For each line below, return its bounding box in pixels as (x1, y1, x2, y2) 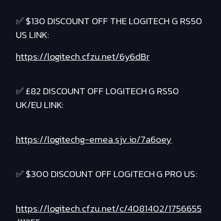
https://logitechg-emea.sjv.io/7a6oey (16, 132, 172, 147)
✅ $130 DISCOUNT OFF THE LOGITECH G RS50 (16, 14, 202, 29)
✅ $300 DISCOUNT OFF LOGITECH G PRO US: (16, 167, 197, 182)
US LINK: (16, 28, 49, 42)
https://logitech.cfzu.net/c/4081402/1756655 (16, 201, 202, 216)
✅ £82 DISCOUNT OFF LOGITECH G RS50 (16, 84, 180, 99)
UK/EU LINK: (16, 98, 64, 112)
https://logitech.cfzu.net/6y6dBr (16, 49, 150, 64)
